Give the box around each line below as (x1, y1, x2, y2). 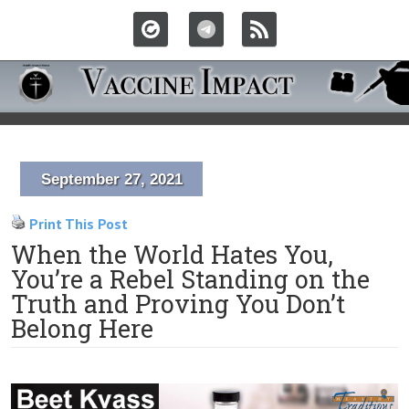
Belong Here (11, 312, 153, 344)
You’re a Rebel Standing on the (11, 263, 370, 295)
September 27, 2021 (40, 171, 183, 188)
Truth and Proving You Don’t (11, 288, 345, 320)
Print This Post (29, 215, 128, 233)
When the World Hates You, (11, 238, 333, 270)
